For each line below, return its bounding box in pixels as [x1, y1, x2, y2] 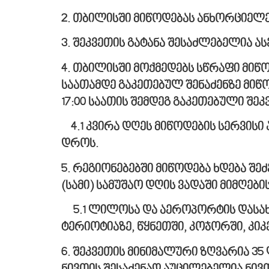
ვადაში [178, 180, 220, 192]
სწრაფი [196, 62, 240, 75]
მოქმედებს [133, 62, 194, 75]
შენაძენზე [186, 79, 241, 92]
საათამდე [61, 79, 118, 92]
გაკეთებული [173, 96, 244, 109]
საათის [88, 96, 128, 109]
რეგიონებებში [73, 163, 153, 175]
